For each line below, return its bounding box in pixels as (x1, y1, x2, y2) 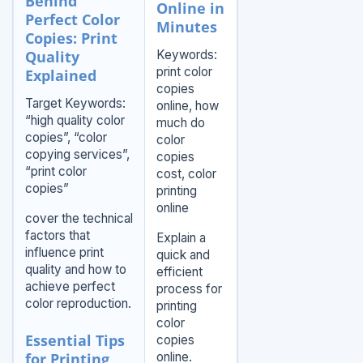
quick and (156, 247, 210, 263)
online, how (156, 98, 219, 114)
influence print (24, 245, 104, 261)
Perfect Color (24, 10, 120, 30)
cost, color (156, 166, 216, 182)
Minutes (156, 17, 217, 37)
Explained (24, 66, 96, 86)
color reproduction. (24, 296, 131, 312)
